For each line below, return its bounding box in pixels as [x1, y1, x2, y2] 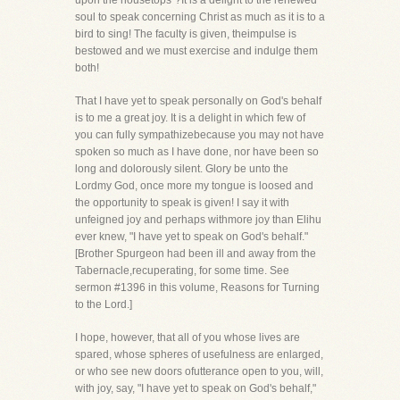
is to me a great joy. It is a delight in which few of [75, 112, 305, 124]
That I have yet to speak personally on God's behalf [75, 95, 321, 107]
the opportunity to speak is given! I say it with [75, 196, 289, 209]
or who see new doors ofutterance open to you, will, [75, 365, 323, 378]
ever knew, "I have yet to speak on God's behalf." [75, 230, 308, 243]
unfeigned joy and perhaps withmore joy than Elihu [75, 213, 321, 226]
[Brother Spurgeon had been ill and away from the [75, 247, 316, 260]
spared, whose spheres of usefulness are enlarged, [75, 348, 323, 361]
